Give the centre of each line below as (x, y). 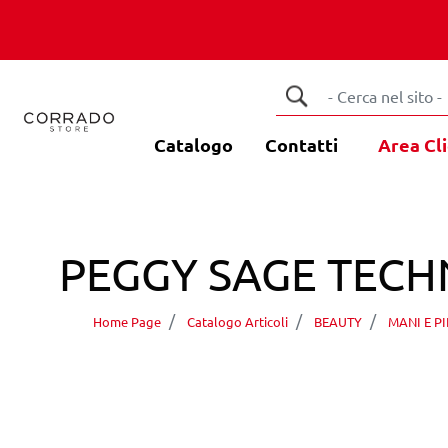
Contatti (301, 144)
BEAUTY (338, 322)
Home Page (127, 322)
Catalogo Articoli (237, 322)
